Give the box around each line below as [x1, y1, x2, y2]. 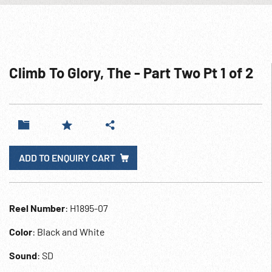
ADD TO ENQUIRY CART [19, 152, 115, 163]
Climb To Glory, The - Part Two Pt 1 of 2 [9, 64, 253, 81]
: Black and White [32, 226, 105, 237]
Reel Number [9, 202, 65, 214]
